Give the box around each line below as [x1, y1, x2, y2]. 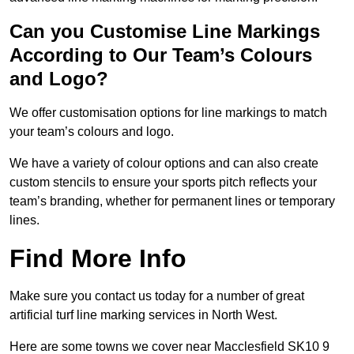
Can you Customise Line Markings [9, 21, 320, 43]
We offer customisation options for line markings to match [9, 106, 327, 120]
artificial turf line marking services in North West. [9, 308, 277, 322]
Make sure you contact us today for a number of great [9, 289, 304, 303]
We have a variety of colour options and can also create [9, 156, 318, 171]
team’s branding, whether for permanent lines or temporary [9, 194, 335, 209]
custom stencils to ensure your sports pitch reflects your [9, 175, 317, 190]
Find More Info [9, 244, 186, 273]
